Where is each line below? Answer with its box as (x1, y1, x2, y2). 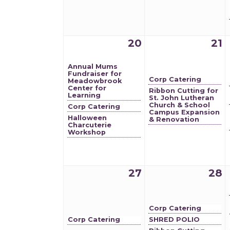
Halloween (68, 114, 107, 122)
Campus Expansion (149, 108, 220, 116)
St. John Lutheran (149, 94, 214, 102)
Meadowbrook (68, 77, 122, 85)
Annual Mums (68, 63, 118, 70)
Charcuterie (68, 121, 111, 129)
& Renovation (149, 116, 199, 123)
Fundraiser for (68, 70, 122, 78)
